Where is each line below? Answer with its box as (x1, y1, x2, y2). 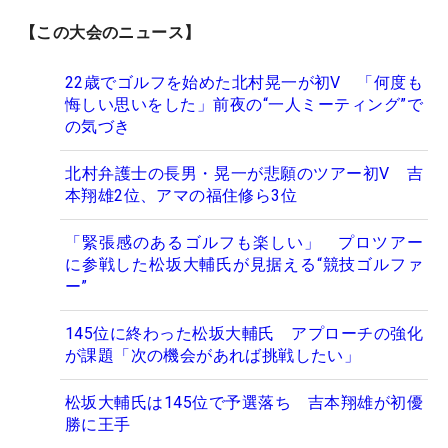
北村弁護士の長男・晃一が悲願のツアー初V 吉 (65, 164, 423, 184)
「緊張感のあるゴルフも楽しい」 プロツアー (65, 233, 423, 253)
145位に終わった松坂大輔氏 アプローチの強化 (65, 324, 423, 344)
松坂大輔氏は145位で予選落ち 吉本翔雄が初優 (65, 393, 423, 413)
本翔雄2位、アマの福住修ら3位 (65, 186, 297, 206)
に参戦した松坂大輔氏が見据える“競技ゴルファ (65, 255, 423, 275)
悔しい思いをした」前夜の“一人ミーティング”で (65, 95, 423, 115)
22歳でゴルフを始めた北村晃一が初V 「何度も (65, 73, 423, 93)
